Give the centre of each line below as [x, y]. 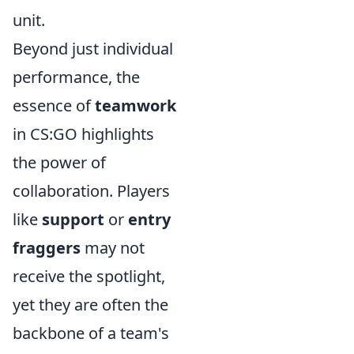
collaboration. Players [91, 191]
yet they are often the [90, 305]
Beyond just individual [93, 49]
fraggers [47, 248]
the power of [59, 162]
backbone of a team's [91, 333]
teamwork [136, 105]
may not [113, 248]
